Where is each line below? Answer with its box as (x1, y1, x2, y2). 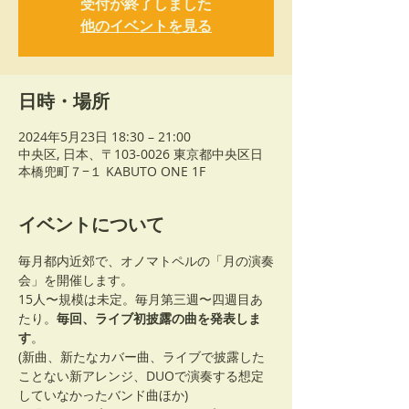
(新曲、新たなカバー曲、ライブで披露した (18, 348, 265, 365)
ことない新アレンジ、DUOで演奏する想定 (18, 367, 264, 384)
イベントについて (18, 215, 164, 235)
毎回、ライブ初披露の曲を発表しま (57, 309, 261, 327)
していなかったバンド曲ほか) (18, 386, 188, 404)
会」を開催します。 (18, 271, 133, 288)
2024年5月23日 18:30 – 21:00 (18, 128, 191, 145)
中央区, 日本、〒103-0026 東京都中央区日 (18, 145, 263, 163)
